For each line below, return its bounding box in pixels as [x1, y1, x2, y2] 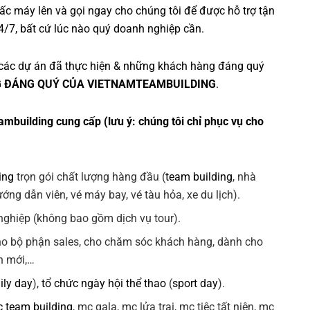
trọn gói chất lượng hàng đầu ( [14, 170, 166, 184]
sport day [172, 277, 219, 291]
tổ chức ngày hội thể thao [42, 277, 167, 291]
